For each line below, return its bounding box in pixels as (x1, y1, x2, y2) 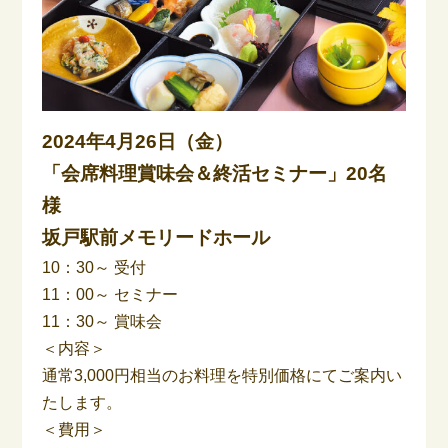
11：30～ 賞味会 (42, 313, 163, 331)
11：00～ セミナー (42, 286, 179, 304)
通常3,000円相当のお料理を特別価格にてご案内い (42, 367, 403, 385)
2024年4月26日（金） (42, 131, 234, 153)
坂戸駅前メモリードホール (42, 227, 271, 249)
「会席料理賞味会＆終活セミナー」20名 (42, 163, 388, 185)
